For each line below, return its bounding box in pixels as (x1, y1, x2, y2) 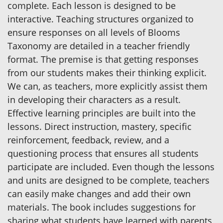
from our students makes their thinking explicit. (7, 67, 207, 79)
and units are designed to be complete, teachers (7, 174, 210, 187)
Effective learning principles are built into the (7, 107, 196, 119)
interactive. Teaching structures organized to (7, 13, 194, 25)
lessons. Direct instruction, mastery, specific (7, 120, 192, 133)
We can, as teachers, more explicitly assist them (7, 80, 208, 93)
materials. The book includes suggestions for (7, 201, 196, 214)
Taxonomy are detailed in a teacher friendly (7, 40, 190, 52)
